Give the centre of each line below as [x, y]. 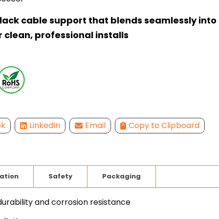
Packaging [121, 176]
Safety [60, 176]
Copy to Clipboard [164, 126]
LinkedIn [45, 126]
